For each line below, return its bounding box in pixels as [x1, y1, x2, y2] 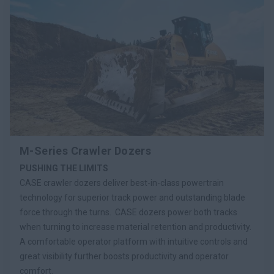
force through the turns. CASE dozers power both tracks [20, 207, 237, 218]
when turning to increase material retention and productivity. [20, 222, 251, 232]
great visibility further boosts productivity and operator [20, 251, 229, 262]
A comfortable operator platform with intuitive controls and [20, 237, 248, 247]
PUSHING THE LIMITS [20, 163, 108, 174]
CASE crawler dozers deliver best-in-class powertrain [20, 178, 224, 188]
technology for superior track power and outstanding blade [20, 193, 245, 203]
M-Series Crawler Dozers [20, 144, 152, 158]
